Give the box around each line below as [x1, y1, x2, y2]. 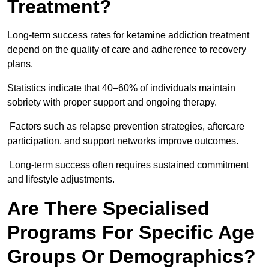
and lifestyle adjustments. [7, 174, 115, 185]
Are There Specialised [7, 198, 210, 220]
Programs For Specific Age [7, 222, 255, 244]
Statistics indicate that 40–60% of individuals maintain [7, 83, 235, 94]
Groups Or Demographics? [7, 246, 256, 268]
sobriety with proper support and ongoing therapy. [7, 97, 217, 108]
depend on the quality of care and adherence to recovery [7, 44, 246, 55]
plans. [7, 59, 35, 70]
